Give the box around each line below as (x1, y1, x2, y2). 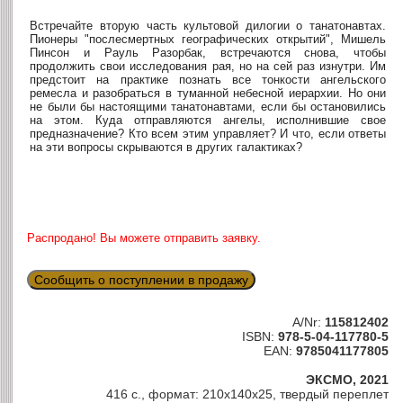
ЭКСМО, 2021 (306, 372, 389, 388)
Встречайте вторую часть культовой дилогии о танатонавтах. (30, 18, 387, 32)
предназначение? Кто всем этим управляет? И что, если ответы (30, 126, 387, 140)
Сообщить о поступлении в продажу (34, 272, 249, 287)
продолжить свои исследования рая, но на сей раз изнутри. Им (30, 58, 387, 73)
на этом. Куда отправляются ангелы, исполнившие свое (30, 112, 387, 127)
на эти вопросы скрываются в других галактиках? (30, 139, 303, 154)
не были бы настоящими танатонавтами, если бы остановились (30, 99, 387, 113)
